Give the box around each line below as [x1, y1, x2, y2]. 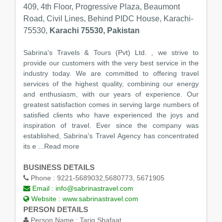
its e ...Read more [23, 142, 79, 150]
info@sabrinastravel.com [55, 184, 133, 192]
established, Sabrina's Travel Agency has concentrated [23, 131, 199, 140]
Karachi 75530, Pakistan [49, 26, 140, 35]
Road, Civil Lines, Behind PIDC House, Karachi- [23, 14, 193, 23]
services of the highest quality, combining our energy [23, 79, 199, 88]
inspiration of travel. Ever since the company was [23, 121, 199, 129]
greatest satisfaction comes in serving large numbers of [23, 100, 199, 109]
